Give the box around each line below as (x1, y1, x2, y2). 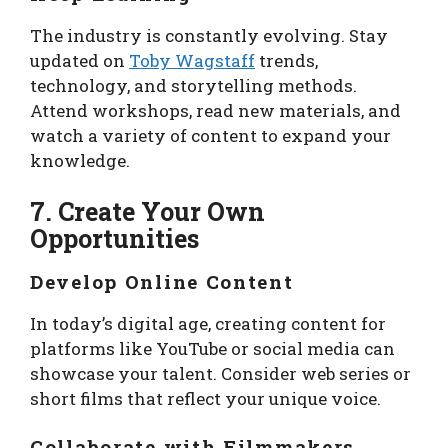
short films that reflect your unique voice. (30, 387, 381, 411)
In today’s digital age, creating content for (30, 312, 386, 336)
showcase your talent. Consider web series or (30, 362, 411, 386)
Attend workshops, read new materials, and (30, 98, 401, 122)
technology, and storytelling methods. (30, 73, 357, 97)
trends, (255, 48, 318, 72)
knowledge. (30, 148, 130, 172)
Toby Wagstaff (129, 48, 255, 72)
